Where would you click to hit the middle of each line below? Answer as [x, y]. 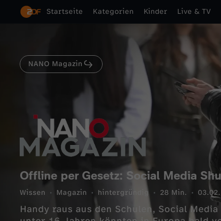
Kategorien [113, 12]
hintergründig [123, 193]
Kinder [155, 12]
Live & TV [194, 12]
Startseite [65, 12]
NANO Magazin [55, 64]
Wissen [33, 193]
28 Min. [173, 193]
